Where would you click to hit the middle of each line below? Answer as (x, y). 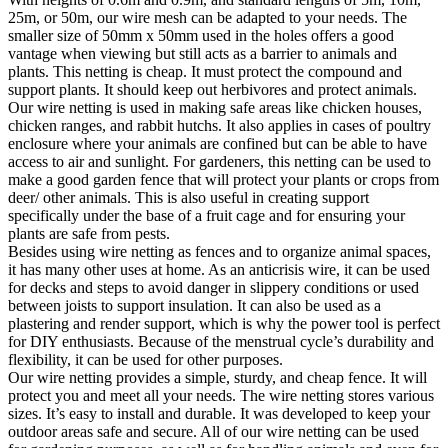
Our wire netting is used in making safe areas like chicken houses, (215, 108)
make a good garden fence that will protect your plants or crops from (223, 180)
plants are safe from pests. (89, 234)
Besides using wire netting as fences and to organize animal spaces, (219, 252)
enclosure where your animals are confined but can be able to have (217, 144)
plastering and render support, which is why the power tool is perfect (224, 324)
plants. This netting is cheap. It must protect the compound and (205, 72)
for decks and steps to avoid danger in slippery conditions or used (213, 288)
